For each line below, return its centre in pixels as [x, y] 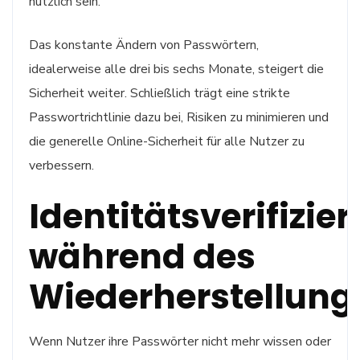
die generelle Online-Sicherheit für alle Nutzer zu [167, 141]
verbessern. [61, 165]
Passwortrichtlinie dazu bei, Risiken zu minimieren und [179, 117]
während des [142, 256]
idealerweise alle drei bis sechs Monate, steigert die [176, 69]
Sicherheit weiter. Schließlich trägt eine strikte [160, 93]
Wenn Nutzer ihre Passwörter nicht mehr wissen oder [180, 341]
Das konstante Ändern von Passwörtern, [144, 45]
